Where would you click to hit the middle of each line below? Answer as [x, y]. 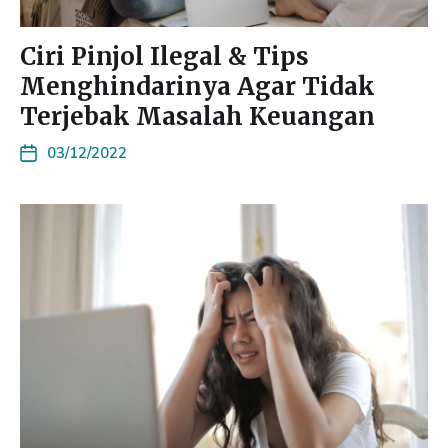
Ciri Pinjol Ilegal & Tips [164, 56]
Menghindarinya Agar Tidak [197, 86]
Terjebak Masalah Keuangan [197, 116]
